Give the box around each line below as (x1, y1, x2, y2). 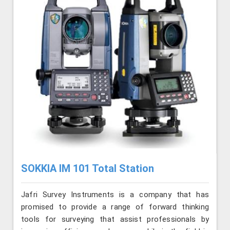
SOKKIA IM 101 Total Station (21, 162, 154, 175)
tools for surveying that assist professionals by (21, 214, 209, 224)
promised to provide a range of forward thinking (21, 202, 209, 212)
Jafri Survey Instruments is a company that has (21, 189, 209, 199)
